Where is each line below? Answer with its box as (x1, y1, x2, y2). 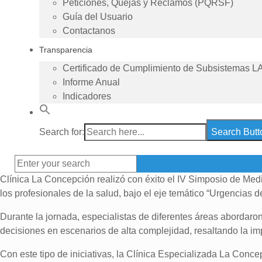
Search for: (39, 126, 84, 137)
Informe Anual (63, 77, 120, 87)
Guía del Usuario (63, 11, 133, 22)
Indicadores (63, 91, 111, 101)
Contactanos (63, 25, 115, 36)
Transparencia (39, 44, 92, 54)
